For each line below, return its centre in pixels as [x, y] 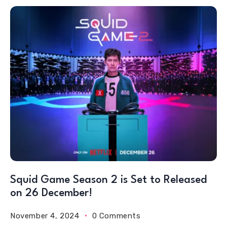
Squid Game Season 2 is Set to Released [108, 180]
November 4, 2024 [45, 216]
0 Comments [116, 216]
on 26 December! [51, 193]
